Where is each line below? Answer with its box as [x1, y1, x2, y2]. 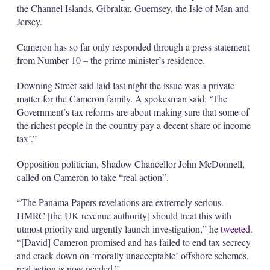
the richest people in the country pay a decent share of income [16, 119, 251, 131]
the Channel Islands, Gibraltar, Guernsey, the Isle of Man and [16, 2, 249, 14]
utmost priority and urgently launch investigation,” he [16, 222, 221, 235]
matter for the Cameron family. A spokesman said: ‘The [16, 92, 227, 105]
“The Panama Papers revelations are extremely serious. [16, 196, 224, 209]
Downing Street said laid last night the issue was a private [16, 79, 234, 92]
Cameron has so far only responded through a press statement [16, 40, 250, 53]
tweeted [220, 222, 250, 235]
